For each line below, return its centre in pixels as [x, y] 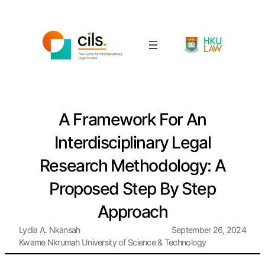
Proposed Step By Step [132, 188]
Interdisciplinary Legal [132, 142]
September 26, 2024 [209, 230]
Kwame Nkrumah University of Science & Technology [113, 242]
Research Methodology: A [132, 165]
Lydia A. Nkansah [50, 230]
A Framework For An [132, 119]
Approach [132, 211]
